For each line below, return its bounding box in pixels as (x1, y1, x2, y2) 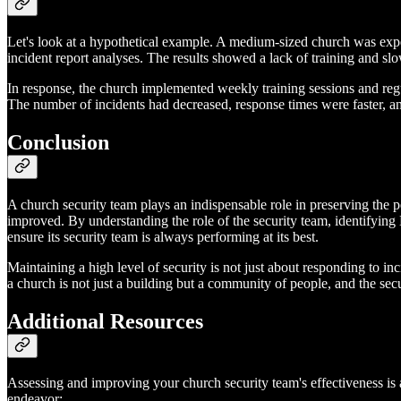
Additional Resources (7, 309, 203, 333)
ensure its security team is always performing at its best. (7, 228, 319, 244)
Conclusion (7, 130, 109, 154)
